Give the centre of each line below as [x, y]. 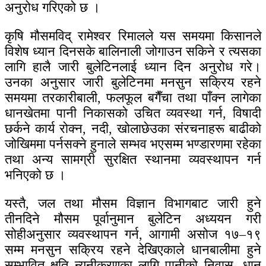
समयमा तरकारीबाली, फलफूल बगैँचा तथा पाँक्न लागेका [133, 98]
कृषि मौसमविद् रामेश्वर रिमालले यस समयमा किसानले [133, 36]
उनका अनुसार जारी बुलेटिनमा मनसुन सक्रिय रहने [133, 83]
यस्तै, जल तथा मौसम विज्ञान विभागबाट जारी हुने [133, 204]
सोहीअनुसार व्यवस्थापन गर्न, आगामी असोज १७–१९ [133, 235]
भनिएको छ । [35, 175]
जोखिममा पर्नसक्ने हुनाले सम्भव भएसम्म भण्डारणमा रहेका [133, 144]
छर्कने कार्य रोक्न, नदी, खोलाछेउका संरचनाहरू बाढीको [133, 129]
